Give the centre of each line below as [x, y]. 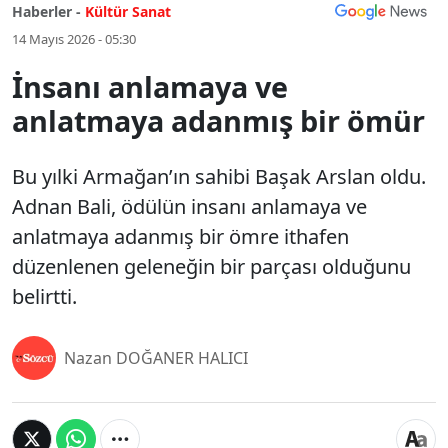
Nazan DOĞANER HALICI [156, 358]
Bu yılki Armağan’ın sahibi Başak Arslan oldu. [219, 176]
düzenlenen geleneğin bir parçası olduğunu [211, 266]
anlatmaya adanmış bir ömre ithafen [180, 236]
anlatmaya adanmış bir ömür [218, 120]
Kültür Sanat [128, 11]
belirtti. [44, 296]
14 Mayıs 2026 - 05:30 [74, 39]
